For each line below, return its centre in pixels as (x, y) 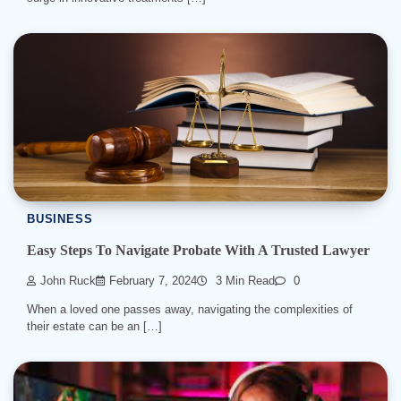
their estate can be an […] (94, 327)
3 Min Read (243, 282)
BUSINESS (60, 220)
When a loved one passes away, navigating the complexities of (190, 310)
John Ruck (68, 282)
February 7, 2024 (153, 282)
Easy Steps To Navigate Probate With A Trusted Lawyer (198, 250)
